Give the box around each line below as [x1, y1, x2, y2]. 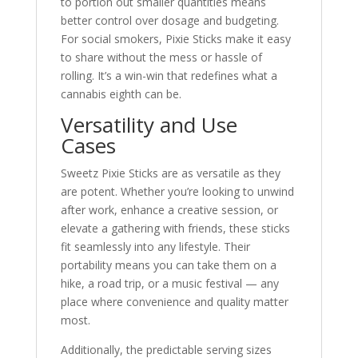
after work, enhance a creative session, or [60, 202, 278, 217]
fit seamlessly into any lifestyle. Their [60, 239, 250, 254]
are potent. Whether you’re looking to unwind [60, 184, 294, 199]
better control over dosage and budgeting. [60, 13, 279, 28]
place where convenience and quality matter [60, 294, 288, 309]
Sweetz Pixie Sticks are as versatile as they [60, 165, 280, 181]
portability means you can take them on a [60, 257, 276, 272]
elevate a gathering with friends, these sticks [60, 221, 290, 236]
